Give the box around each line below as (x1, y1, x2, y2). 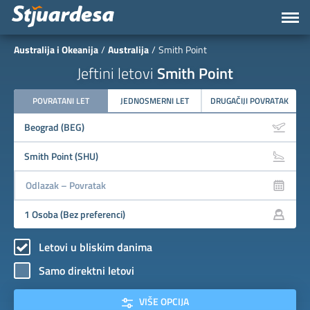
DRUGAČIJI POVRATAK (210, 94, 289, 107)
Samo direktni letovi (39, 262, 134, 279)
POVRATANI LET (33, 94, 89, 107)
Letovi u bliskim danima (39, 238, 152, 255)
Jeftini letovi (77, 62, 157, 85)
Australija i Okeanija (14, 42, 98, 57)
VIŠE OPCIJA (132, 294, 189, 309)
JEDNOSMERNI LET (120, 94, 189, 107)
